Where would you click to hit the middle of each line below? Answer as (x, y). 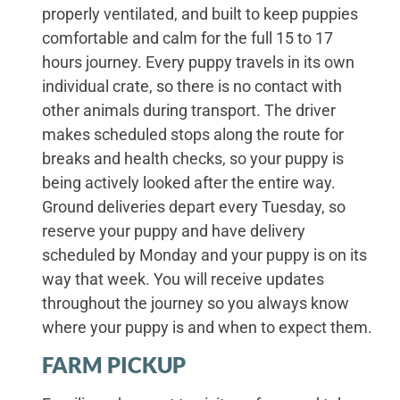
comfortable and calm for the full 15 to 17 (187, 38)
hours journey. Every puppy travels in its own (198, 62)
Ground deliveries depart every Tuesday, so (193, 207)
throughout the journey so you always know (195, 304)
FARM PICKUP (113, 364)
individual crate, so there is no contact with (192, 87)
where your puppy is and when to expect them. (207, 328)
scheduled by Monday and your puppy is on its (204, 255)
